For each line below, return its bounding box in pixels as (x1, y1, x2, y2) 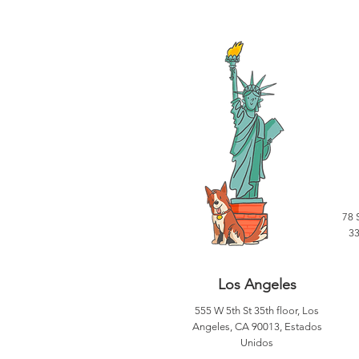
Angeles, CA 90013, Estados (192, 321, 322, 333)
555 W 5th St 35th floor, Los (195, 305, 319, 317)
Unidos (240, 337, 273, 349)
